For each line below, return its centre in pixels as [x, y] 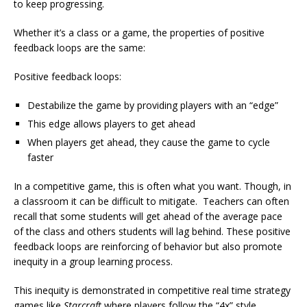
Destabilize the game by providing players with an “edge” [153, 105]
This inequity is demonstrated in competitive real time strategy [152, 290]
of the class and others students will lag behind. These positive [152, 231]
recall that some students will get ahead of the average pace [148, 216]
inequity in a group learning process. [93, 261]
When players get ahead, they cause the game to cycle [149, 142]
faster [40, 157]
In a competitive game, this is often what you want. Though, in [152, 186]
